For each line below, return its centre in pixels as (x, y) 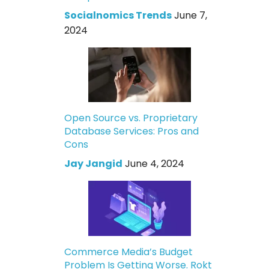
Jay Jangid (94, 164)
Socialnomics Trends (118, 15)
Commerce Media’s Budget (129, 252)
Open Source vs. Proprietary (131, 118)
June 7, (191, 15)
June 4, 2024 (155, 164)
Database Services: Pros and (132, 131)
